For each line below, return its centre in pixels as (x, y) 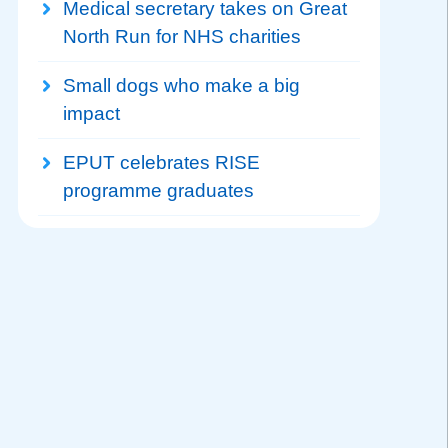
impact (91, 113)
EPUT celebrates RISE (161, 162)
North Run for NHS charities (181, 36)
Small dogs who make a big (181, 85)
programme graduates (158, 190)
